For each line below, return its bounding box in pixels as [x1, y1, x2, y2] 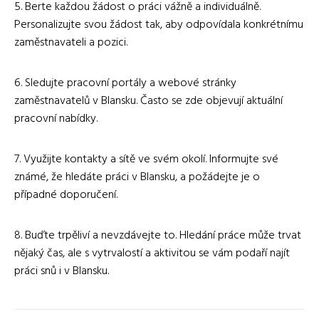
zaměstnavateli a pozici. [14, 33, 127, 52]
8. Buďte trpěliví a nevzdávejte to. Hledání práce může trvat [14, 226, 301, 245]
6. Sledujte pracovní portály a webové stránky [14, 73, 236, 93]
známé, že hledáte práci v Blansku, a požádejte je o [14, 167, 260, 187]
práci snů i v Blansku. [14, 261, 109, 281]
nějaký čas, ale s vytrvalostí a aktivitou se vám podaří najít [14, 244, 290, 263]
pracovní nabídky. [14, 109, 98, 128]
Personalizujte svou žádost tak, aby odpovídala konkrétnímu [14, 15, 303, 34]
